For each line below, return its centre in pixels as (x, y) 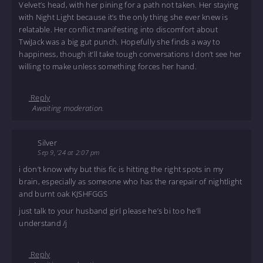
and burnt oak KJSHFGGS (63, 194)
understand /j (43, 223)
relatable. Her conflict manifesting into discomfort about (118, 30)
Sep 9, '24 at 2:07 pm (69, 152)
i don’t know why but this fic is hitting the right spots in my (121, 169)
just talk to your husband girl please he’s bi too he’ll (110, 210)
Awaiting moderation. (66, 108)
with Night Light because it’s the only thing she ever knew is (123, 17)
